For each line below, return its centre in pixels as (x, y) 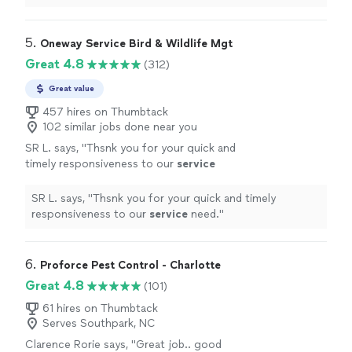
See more (86, 180)
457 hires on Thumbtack (105, 112)
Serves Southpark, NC (99, 324)
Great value (71, 89)
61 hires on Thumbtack (100, 309)
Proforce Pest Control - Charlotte (130, 266)
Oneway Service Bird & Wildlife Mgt (136, 44)
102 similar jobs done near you (120, 127)
